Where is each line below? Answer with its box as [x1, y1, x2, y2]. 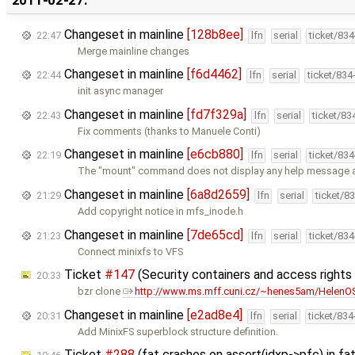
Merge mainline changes [78, 44, 190, 57]
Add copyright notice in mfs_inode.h [78, 204, 244, 217]
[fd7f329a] [187, 106, 246, 122]
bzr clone [78, 285, 124, 298]
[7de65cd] [187, 227, 243, 242]
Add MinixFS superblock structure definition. [78, 325, 279, 338]
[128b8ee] [187, 26, 243, 42]
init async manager [78, 85, 164, 97]
